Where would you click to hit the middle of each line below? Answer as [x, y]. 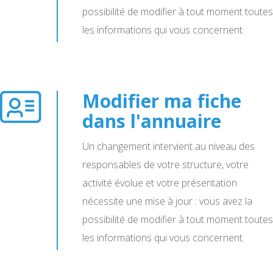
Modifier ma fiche [162, 101]
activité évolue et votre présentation [160, 183]
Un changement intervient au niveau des [168, 146]
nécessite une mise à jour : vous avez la [167, 201]
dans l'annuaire [152, 121]
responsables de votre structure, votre [165, 165]
